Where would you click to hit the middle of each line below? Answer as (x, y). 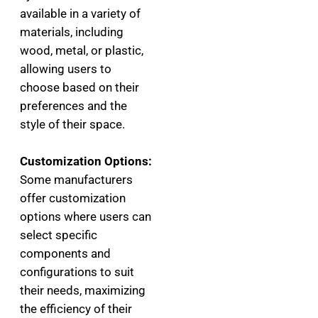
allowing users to (66, 69)
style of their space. (72, 124)
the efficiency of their (76, 309)
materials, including (72, 32)
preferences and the (73, 106)
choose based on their (79, 87)
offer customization (73, 198)
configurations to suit (77, 272)
